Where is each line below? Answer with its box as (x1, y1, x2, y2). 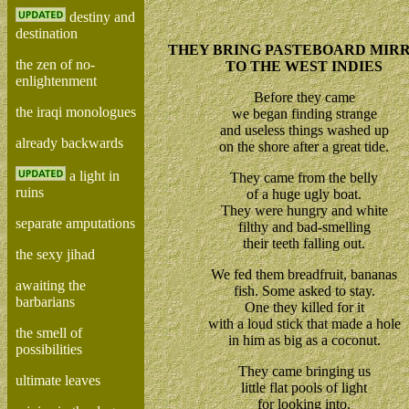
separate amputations (16, 215, 135, 231)
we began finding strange (231, 106, 377, 121)
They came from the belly (230, 170, 378, 185)
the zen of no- (16, 57, 95, 72)
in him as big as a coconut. (227, 332, 381, 348)
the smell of (16, 325, 82, 341)
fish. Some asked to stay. (233, 283, 375, 299)
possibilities (16, 341, 82, 357)
